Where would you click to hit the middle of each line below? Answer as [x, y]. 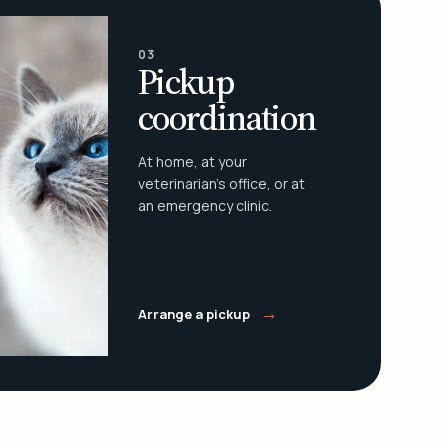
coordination [226, 118]
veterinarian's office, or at [221, 184]
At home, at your [192, 162]
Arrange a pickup [195, 314]
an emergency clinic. [204, 206]
